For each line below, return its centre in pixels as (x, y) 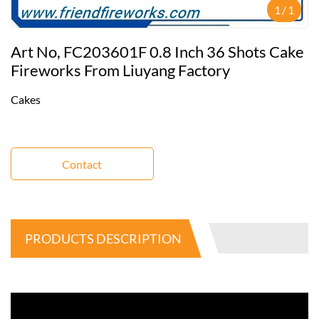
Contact (82, 164)
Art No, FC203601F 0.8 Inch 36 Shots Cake (157, 52)
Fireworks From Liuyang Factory (120, 70)
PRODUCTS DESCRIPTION (103, 238)
